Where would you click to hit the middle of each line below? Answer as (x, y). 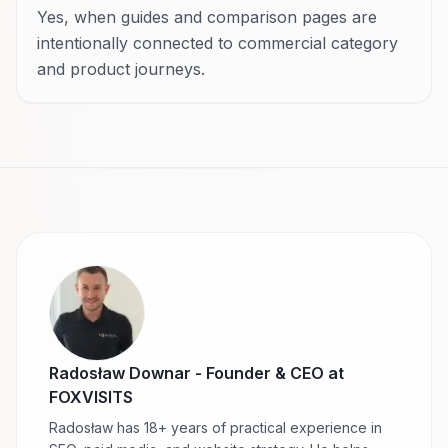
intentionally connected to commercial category (217, 42)
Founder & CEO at (275, 372)
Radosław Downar (120, 372)
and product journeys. (121, 68)
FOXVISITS (91, 396)
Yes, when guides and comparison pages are (207, 16)
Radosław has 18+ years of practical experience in (215, 427)
